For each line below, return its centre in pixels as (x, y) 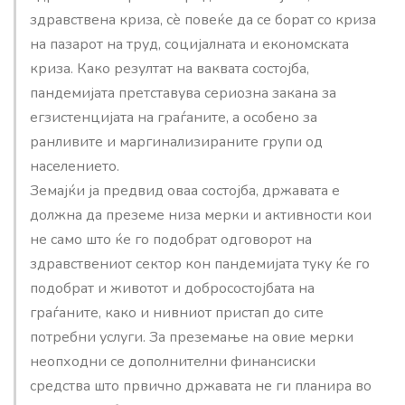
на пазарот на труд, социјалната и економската (189, 44)
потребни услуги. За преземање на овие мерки (192, 337)
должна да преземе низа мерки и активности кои (201, 215)
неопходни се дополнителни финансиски (173, 361)
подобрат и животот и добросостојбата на (172, 288)
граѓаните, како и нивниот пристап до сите (177, 312)
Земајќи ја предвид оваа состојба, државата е (185, 190)
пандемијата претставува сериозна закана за (183, 93)
